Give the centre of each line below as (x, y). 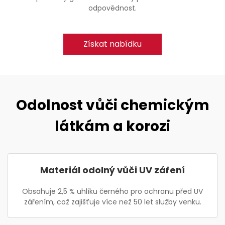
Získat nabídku (113, 44)
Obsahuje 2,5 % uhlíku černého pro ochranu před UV (113, 191)
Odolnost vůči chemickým (113, 105)
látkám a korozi (113, 126)
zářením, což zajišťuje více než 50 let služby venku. (113, 202)
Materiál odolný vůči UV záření (113, 170)
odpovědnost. (113, 8)
